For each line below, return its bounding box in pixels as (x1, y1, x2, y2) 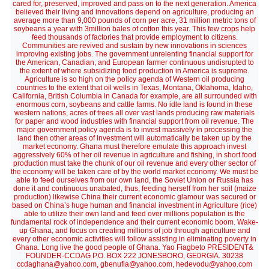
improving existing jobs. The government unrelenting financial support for (16, 50, 253, 58)
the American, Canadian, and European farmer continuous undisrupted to (15, 58, 254, 67)
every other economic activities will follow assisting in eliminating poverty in (13, 235, 256, 243)
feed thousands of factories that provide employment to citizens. (31, 33, 238, 41)
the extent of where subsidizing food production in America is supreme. (20, 67, 249, 75)
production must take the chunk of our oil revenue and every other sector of (13, 159, 256, 168)
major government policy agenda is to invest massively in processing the (17, 125, 252, 134)
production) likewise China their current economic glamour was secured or (13, 193, 256, 201)
